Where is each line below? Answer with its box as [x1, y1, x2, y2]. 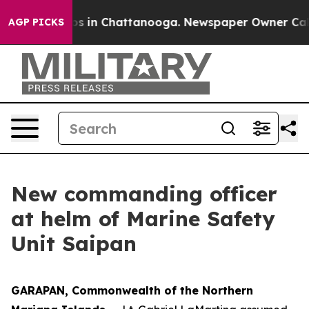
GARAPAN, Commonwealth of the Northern [11, 283, 253, 297]
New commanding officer [11, 181, 277, 207]
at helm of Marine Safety [11, 206, 275, 232]
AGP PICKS [8, 16, 64, 28]
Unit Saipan [11, 230, 137, 257]
